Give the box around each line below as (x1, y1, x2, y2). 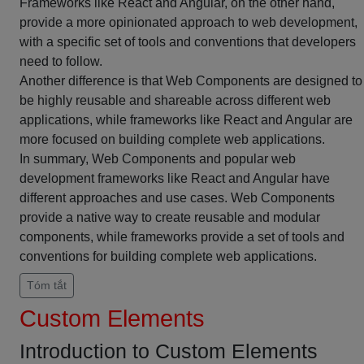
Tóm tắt (27, 279, 67, 292)
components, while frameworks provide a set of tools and (19, 230, 344, 244)
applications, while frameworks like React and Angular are (19, 113, 353, 127)
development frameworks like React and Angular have (19, 171, 330, 185)
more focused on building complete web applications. (19, 132, 325, 146)
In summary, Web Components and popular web (19, 152, 296, 166)
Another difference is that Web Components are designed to (19, 74, 362, 88)
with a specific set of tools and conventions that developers (19, 35, 356, 49)
